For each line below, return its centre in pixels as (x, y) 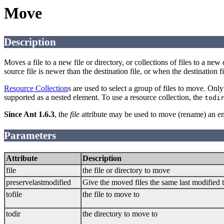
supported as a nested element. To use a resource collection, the (104, 97)
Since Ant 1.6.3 (29, 114)
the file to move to (111, 194)
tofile (14, 194)
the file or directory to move (126, 170)
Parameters (30, 135)
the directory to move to (120, 213)
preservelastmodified (38, 182)
